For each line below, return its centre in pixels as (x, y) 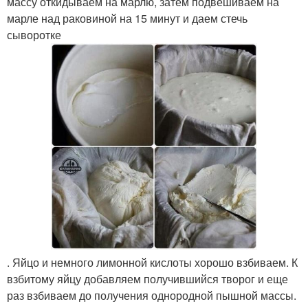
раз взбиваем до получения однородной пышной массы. (152, 295)
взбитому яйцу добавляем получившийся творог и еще (147, 279)
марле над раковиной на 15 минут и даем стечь (127, 18)
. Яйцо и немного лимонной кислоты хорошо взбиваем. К (152, 262)
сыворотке (34, 35)
